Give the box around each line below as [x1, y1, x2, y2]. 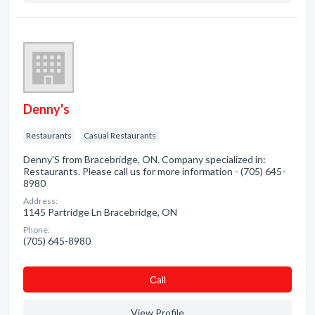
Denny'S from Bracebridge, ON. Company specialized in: [23, 153, 266, 165]
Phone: [23, 224, 50, 235]
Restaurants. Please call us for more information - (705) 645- [23, 165, 285, 177]
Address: [23, 195, 58, 206]
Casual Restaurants [84, 130, 156, 141]
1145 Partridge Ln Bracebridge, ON [23, 206, 177, 218]
